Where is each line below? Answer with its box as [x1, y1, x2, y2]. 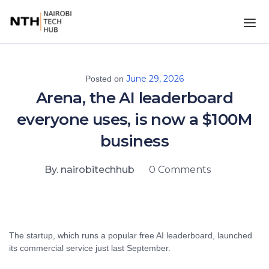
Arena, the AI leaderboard [35, 88, 234, 107]
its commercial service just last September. [9, 243, 171, 253]
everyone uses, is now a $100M [17, 110, 252, 129]
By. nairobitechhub [44, 164, 134, 175]
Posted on [85, 74, 126, 83]
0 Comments [148, 164, 211, 175]
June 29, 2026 [126, 73, 184, 84]
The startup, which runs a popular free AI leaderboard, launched [9, 231, 252, 240]
